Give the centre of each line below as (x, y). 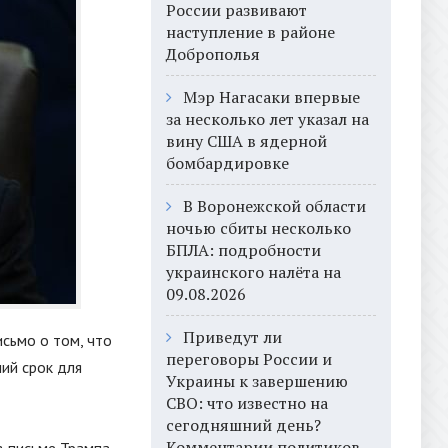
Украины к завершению (257, 381)
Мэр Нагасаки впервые (271, 97)
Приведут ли (232, 337)
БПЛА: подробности (243, 250)
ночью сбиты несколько (258, 228)
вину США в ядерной (246, 141)
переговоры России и (249, 359)
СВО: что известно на (247, 403)
